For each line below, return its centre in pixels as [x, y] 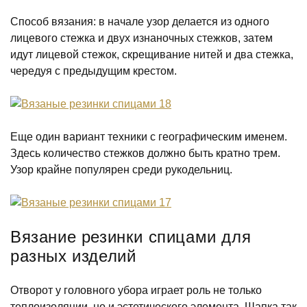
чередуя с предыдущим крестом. [94, 71]
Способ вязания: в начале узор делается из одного [140, 22]
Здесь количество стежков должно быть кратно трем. [145, 153]
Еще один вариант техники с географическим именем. [149, 137]
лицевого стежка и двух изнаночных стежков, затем [142, 38]
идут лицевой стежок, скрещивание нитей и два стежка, [152, 54]
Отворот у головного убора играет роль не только [136, 290]
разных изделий [73, 256]
